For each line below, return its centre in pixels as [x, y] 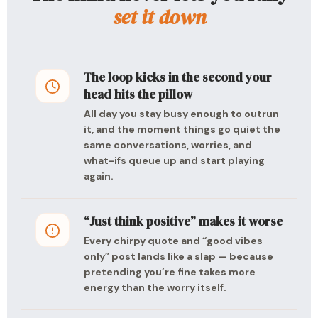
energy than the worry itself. [155, 287]
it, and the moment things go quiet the [182, 129]
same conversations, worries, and [168, 145]
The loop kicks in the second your [178, 77]
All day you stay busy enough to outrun [181, 114]
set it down [159, 17]
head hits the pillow [138, 94]
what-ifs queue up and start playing [174, 160]
